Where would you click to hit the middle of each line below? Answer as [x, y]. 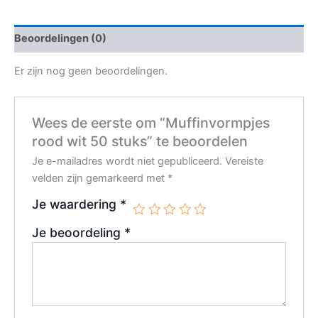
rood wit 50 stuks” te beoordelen [140, 142]
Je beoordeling [78, 233]
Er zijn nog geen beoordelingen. [91, 71]
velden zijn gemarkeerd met [100, 179]
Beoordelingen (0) [60, 39]
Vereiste [245, 161]
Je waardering [76, 204]
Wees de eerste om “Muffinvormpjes [151, 123]
